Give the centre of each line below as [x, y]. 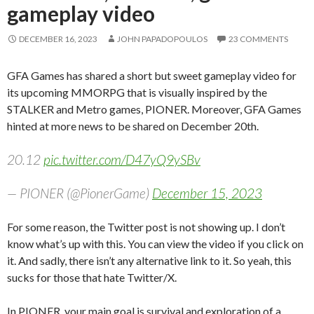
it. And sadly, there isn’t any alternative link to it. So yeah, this [149, 260]
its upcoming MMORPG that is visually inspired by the [137, 92]
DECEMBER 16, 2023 [58, 39]
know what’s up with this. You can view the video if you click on [155, 243]
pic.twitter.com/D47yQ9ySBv [122, 159]
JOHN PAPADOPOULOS [162, 39]
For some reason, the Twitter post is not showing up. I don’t [146, 226]
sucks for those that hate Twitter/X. [92, 277]
